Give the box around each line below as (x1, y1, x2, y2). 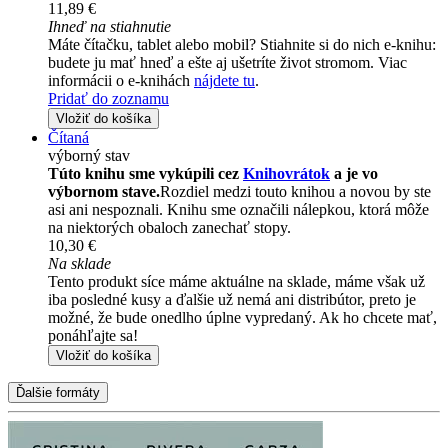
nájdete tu (194, 72, 255, 90)
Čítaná (48, 129, 89, 147)
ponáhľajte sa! (48, 327, 138, 345)
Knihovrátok (243, 165, 330, 183)
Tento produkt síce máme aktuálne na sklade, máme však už (48, 273, 425, 291)
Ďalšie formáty (16, 385, 100, 401)
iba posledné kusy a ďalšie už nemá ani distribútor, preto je (48, 291, 416, 309)
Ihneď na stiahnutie (48, 18, 171, 36)
